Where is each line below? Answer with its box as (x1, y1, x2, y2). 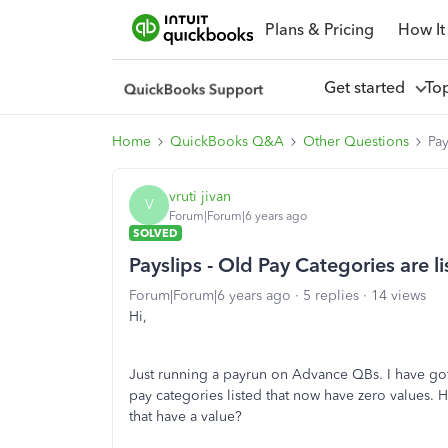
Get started (323, 77, 413, 97)
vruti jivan (169, 187, 231, 205)
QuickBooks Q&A (170, 133, 284, 150)
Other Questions (303, 133, 409, 150)
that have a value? (129, 408, 242, 425)
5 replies (303, 287, 359, 304)
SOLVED (133, 226, 178, 240)
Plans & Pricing (264, 19, 374, 39)
